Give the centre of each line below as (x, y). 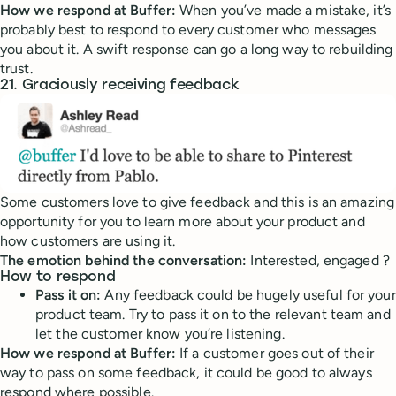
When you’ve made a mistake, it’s (283, 11)
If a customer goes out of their (275, 354)
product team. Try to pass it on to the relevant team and (213, 315)
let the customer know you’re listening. (160, 334)
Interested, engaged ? (318, 261)
